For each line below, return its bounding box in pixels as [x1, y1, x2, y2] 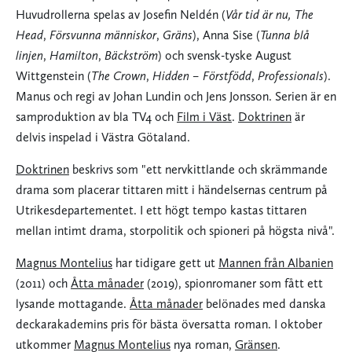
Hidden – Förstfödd [152, 68, 251, 84]
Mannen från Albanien [218, 255, 333, 271]
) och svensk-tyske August [158, 48, 291, 64]
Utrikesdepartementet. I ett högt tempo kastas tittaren [16, 203, 306, 218]
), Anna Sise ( [192, 27, 260, 43]
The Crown [91, 68, 146, 84]
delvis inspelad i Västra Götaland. [16, 130, 190, 145]
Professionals [258, 68, 324, 84]
